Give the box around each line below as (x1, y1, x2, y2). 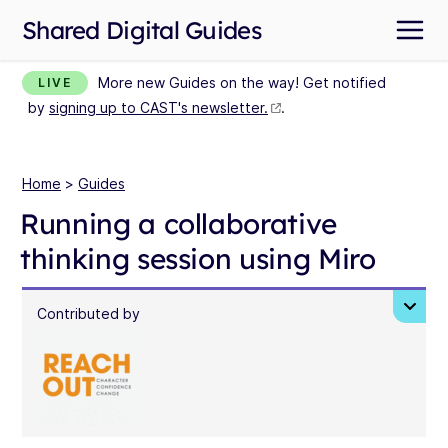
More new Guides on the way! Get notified (98, 74, 386, 91)
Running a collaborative (20, 206, 337, 241)
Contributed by (37, 305, 140, 322)
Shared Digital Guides (22, 15, 262, 45)
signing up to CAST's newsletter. (49, 99, 268, 116)
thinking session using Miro (20, 241, 376, 276)
